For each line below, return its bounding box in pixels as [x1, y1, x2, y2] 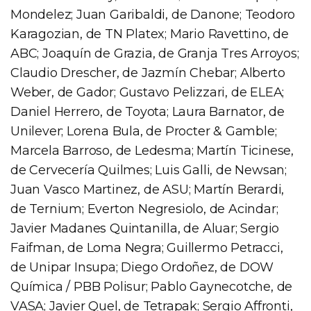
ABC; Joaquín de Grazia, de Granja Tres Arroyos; [10, 46, 299, 62]
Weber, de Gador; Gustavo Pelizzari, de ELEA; [10, 85, 285, 101]
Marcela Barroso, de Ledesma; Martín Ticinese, [10, 143, 294, 159]
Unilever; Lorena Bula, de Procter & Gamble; [10, 124, 277, 140]
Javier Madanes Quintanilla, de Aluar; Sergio [10, 221, 280, 237]
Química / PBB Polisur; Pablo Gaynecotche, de [10, 279, 293, 295]
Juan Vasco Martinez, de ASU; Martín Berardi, [10, 182, 285, 198]
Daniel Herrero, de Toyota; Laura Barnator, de [10, 104, 285, 120]
